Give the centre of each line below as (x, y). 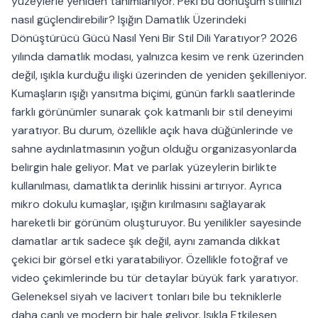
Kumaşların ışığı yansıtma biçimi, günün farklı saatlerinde (153, 94)
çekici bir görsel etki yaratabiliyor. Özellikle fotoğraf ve (150, 260)
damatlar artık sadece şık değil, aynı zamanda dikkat (146, 241)
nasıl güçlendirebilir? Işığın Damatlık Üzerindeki (129, 20)
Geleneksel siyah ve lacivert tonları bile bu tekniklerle (147, 297)
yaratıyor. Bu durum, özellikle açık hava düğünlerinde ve (152, 131)
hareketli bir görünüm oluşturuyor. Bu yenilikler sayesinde (157, 223)
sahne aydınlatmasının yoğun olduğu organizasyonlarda (154, 149)
